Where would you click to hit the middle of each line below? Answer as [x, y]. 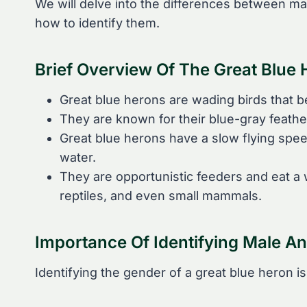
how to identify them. [97, 23]
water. [78, 157]
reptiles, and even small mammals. [161, 195]
